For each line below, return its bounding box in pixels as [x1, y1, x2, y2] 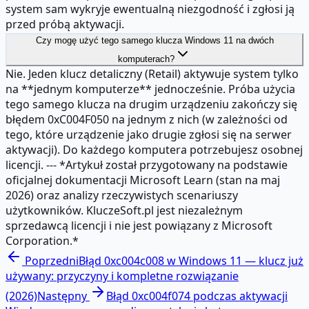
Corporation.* [6, 232, 79, 248]
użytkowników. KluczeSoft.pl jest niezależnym [6, 202, 243, 218]
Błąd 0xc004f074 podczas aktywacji [106, 288, 288, 303]
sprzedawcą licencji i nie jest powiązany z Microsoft [6, 217, 272, 233]
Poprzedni [25, 252, 79, 268]
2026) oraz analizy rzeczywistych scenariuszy [6, 187, 238, 203]
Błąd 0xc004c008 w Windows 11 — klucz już [79, 252, 303, 268]
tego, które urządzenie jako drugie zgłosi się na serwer [6, 126, 292, 142]
